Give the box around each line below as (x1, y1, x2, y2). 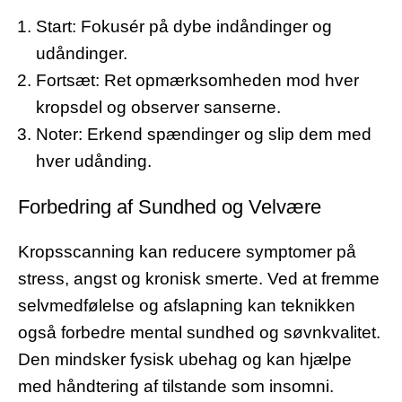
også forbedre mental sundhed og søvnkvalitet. (18, 322, 380, 342)
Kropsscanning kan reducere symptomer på (18, 241, 356, 261)
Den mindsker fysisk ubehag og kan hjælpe (18, 349, 352, 369)
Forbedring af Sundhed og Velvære (18, 195, 321, 218)
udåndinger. (36, 44, 128, 64)
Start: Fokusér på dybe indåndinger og (36, 17, 333, 37)
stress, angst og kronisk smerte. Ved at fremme (18, 268, 380, 288)
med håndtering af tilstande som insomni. (18, 376, 334, 396)
